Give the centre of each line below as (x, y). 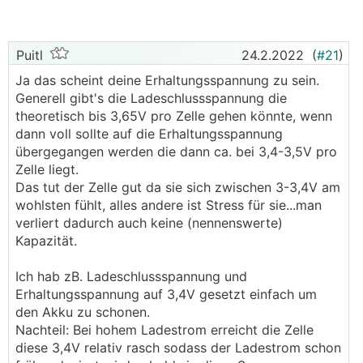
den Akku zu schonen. (83, 312)
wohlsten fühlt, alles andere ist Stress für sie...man (169, 205)
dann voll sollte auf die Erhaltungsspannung (149, 134)
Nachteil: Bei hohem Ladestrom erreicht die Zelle (164, 330)
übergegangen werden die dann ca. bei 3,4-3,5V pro (176, 152)
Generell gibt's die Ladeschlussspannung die (151, 98)
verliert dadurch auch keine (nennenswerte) (149, 223)
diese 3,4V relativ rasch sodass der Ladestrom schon (178, 348)
